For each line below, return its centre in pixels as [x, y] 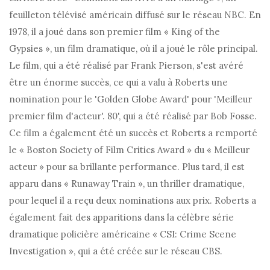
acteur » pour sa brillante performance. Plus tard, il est [127, 167]
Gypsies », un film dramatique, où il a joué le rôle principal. [133, 49]
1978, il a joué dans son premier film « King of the [115, 32]
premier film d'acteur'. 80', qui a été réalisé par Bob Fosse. [133, 116]
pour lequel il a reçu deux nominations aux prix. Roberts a [133, 201]
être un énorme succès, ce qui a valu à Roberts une [118, 83]
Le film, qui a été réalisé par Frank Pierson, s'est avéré [126, 66]
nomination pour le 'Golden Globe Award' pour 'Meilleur [130, 99]
